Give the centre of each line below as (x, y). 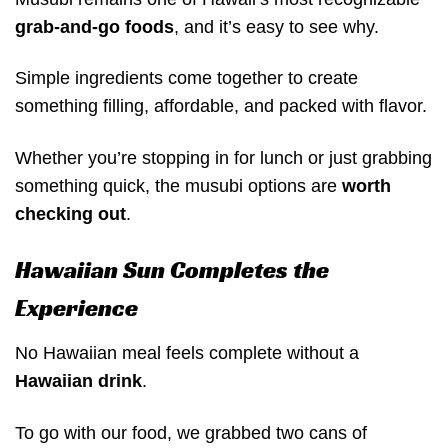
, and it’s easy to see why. (276, 26)
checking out (70, 213)
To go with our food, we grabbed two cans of (191, 432)
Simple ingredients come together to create (186, 78)
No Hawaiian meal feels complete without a (187, 353)
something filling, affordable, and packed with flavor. (221, 106)
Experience (76, 308)
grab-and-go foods (94, 26)
